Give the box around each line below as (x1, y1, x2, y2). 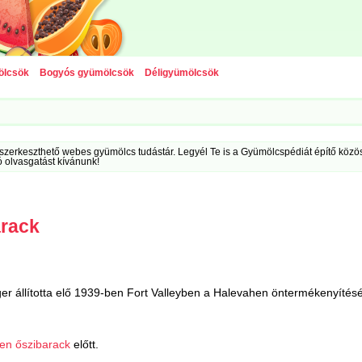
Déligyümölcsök (144, 68, 219, 78)
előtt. (70, 337, 99, 351)
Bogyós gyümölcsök (39, 68, 134, 78)
